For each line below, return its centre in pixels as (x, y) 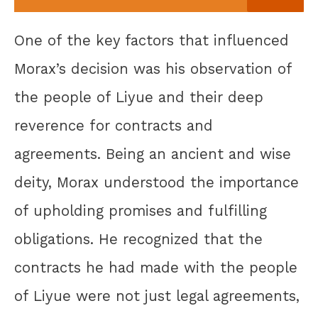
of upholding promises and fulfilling (141, 211)
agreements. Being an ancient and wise (153, 154)
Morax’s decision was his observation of (153, 69)
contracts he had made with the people (156, 268)
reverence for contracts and (114, 126)
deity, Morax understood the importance (157, 183)
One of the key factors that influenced (152, 41)
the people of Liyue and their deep (139, 98)
